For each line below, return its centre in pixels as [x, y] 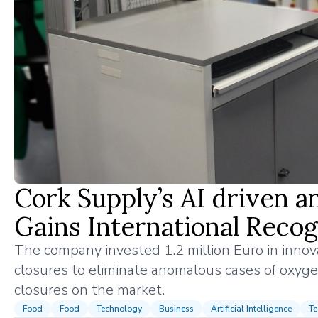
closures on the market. [89, 290]
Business [176, 308]
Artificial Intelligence [251, 308]
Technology [119, 308]
